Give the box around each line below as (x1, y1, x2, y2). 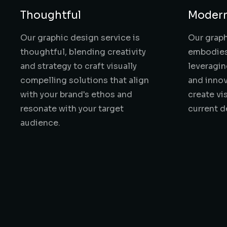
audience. (20, 118, 60, 128)
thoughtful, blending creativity (20, 47, 146, 57)
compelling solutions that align (20, 75, 149, 86)
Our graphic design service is (20, 32, 140, 43)
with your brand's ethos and (20, 89, 132, 100)
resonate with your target (20, 103, 124, 114)
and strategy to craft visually (20, 61, 137, 71)
